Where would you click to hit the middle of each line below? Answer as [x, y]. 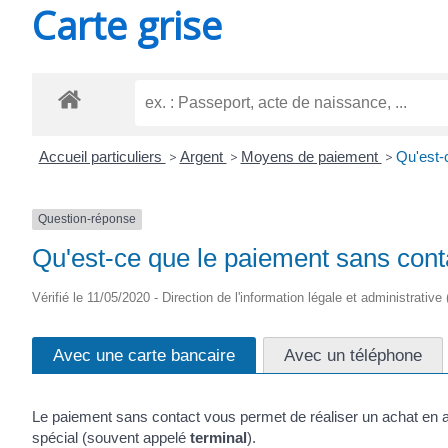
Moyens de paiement [311, 157]
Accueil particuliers [102, 157]
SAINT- [136, 52]
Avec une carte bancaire [144, 354]
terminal [218, 437]
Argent [203, 157]
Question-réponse [87, 219]
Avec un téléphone [353, 354]
